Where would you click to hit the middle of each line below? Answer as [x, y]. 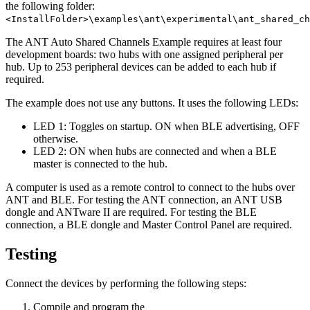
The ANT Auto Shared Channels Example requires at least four [144, 42]
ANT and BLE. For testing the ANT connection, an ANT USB [144, 200]
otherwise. [56, 139]
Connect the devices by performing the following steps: [126, 284]
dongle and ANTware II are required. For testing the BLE [131, 212]
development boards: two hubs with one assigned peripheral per [144, 55]
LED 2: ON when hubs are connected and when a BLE [155, 152]
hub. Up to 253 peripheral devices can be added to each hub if [141, 67]
